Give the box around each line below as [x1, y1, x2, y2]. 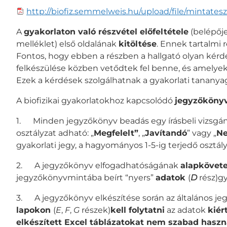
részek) [80, 205, 110, 215]
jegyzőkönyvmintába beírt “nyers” [16, 172, 156, 182]
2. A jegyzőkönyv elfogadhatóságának [16, 160, 180, 170]
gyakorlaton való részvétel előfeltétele [24, 26, 188, 36]
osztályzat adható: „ [16, 128, 94, 138]
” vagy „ [187, 128, 216, 138]
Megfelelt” [94, 128, 138, 138]
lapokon [16, 205, 53, 215]
